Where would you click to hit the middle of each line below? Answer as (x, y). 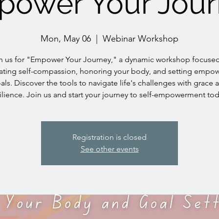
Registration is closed (109, 137)
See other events (109, 149)
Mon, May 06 (66, 38)
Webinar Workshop (141, 38)
